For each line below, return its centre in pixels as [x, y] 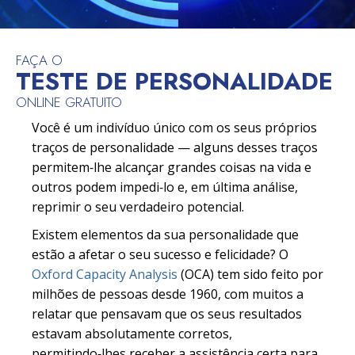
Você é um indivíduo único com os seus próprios [174, 128]
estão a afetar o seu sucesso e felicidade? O [160, 255]
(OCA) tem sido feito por [250, 275]
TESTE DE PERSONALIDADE [174, 82]
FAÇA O [39, 61]
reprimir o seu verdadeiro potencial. [138, 207]
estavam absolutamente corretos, [132, 334]
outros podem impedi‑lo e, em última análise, [165, 187]
